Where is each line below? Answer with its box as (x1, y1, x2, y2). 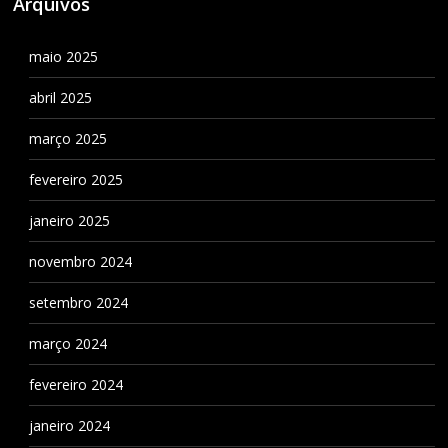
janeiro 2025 (28, 210, 110, 230)
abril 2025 (28, 87, 92, 107)
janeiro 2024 (28, 415, 110, 435)
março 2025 (28, 128, 107, 148)
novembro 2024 (28, 251, 132, 271)
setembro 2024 (28, 292, 128, 312)
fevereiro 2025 (28, 169, 123, 189)
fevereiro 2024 (28, 374, 123, 394)
